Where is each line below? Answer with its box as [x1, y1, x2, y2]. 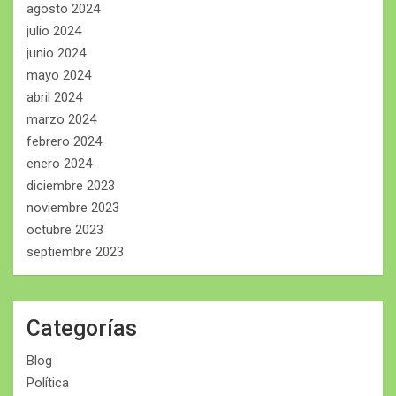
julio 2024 [27, 22, 81, 39]
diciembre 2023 [27, 177, 115, 194]
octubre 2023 [27, 221, 103, 238]
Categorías [27, 315, 137, 341]
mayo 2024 [27, 66, 91, 83]
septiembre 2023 [27, 243, 124, 260]
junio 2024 [27, 44, 86, 61]
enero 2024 [27, 155, 92, 171]
